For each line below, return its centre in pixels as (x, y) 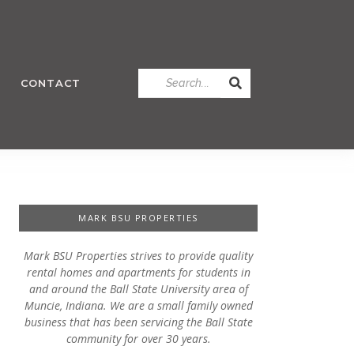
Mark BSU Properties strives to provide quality (138, 256)
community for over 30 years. (138, 339)
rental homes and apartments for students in (138, 272)
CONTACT (51, 83)
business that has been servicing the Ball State (138, 322)
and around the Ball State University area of (138, 289)
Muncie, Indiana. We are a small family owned (138, 305)
